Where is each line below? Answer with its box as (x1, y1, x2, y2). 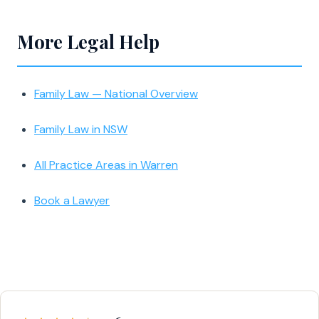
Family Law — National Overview (34, 86, 198, 101)
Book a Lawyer (34, 193, 110, 208)
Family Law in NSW (34, 122, 127, 137)
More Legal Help (17, 29, 159, 54)
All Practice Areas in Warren (34, 157, 178, 172)
